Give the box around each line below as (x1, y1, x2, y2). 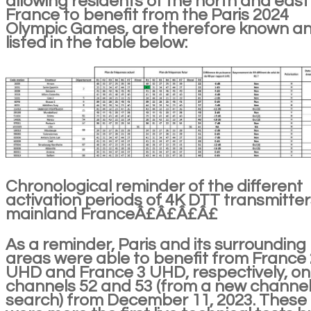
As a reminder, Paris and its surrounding (6, 235, 306, 253)
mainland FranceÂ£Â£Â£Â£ (6, 205, 218, 223)
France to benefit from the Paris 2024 (6, 6, 289, 24)
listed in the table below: (6, 34, 187, 52)
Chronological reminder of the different (6, 177, 303, 195)
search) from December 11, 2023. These (6, 291, 307, 309)
